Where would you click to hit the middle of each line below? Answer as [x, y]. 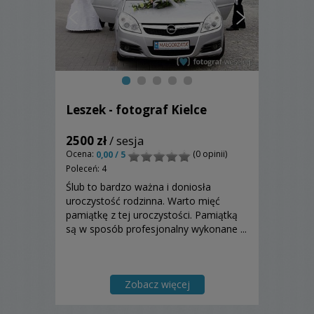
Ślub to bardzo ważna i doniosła [138, 187]
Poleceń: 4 [86, 169]
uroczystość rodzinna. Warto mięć [143, 201]
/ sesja [125, 141]
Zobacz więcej [157, 285]
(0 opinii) [209, 154]
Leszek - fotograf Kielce [136, 110]
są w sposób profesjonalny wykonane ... [156, 229]
